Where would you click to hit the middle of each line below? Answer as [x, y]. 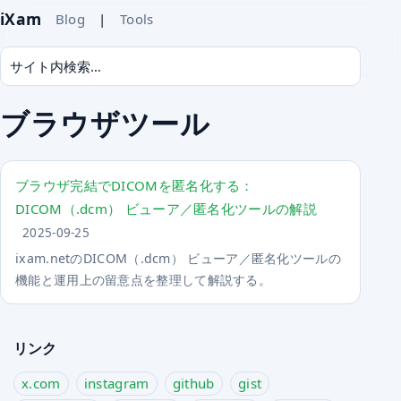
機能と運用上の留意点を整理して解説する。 [144, 280]
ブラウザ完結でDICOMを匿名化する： [135, 186]
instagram [116, 384]
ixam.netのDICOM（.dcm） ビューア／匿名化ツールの [178, 259]
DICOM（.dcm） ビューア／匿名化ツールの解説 [166, 209]
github [193, 384]
